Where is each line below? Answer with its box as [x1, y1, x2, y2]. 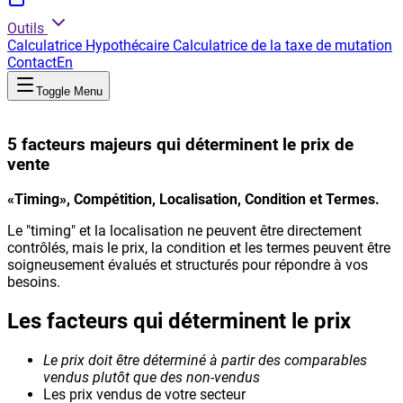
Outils [7, 20, 44, 37]
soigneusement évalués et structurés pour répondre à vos [7, 256, 368, 274]
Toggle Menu [36, 85, 103, 98]
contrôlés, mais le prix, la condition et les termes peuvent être [7, 239, 390, 257]
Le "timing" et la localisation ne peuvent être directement [7, 222, 362, 240]
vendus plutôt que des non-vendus [43, 369, 260, 387]
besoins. [7, 273, 60, 291]
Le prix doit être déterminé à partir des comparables [43, 352, 367, 370]
